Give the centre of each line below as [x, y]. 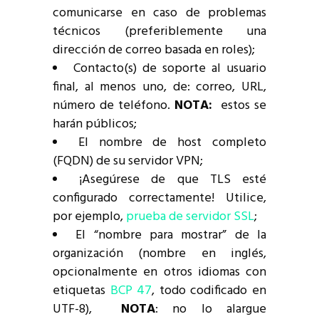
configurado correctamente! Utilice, [159, 199]
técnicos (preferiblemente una [159, 32]
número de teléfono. [114, 106]
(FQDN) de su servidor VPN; [128, 162]
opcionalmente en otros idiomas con [159, 273]
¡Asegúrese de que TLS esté [173, 180]
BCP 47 [131, 291]
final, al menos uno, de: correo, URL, [159, 88]
